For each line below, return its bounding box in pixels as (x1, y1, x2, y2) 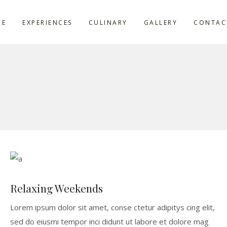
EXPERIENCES (22, 18, 72, 27)
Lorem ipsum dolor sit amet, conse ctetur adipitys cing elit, (10, 202, 215, 212)
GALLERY (143, 18, 177, 27)
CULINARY (88, 18, 128, 27)
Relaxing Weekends (10, 180, 103, 195)
